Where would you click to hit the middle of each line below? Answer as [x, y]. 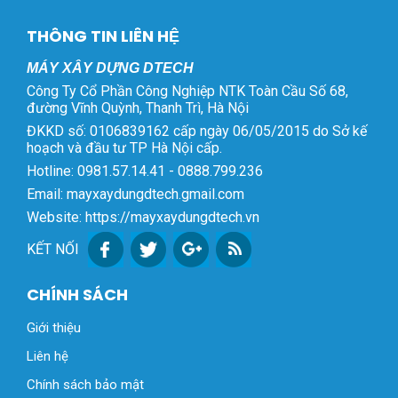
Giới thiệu [54, 327]
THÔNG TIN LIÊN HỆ [103, 36]
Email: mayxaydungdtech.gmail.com [135, 194]
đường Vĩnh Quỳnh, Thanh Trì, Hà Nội [138, 107]
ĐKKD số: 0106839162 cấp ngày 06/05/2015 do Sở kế [197, 131]
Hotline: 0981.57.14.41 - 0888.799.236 [145, 171]
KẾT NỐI [53, 250]
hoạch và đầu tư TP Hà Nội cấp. [124, 147]
